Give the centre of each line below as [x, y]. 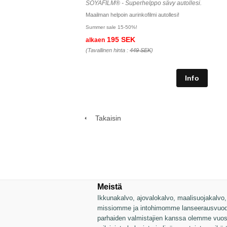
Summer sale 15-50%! [111, 27]
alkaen [95, 40]
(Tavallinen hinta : [108, 50]
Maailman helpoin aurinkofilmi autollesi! [133, 15]
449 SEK [140, 50]
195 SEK [120, 40]
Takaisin [105, 118]
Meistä [110, 187]
